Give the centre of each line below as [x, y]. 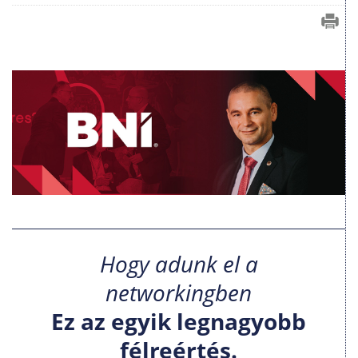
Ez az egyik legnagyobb [179, 322]
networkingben [179, 293]
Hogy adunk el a [179, 264]
